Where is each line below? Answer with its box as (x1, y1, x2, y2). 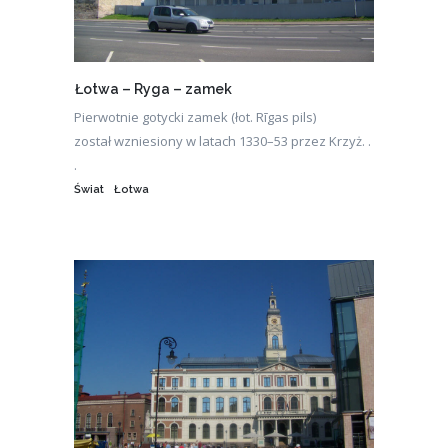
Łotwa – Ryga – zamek (75, 81, 232, 98)
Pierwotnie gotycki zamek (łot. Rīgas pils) (74, 108, 316, 127)
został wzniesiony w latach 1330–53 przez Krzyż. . (74, 132, 371, 151)
